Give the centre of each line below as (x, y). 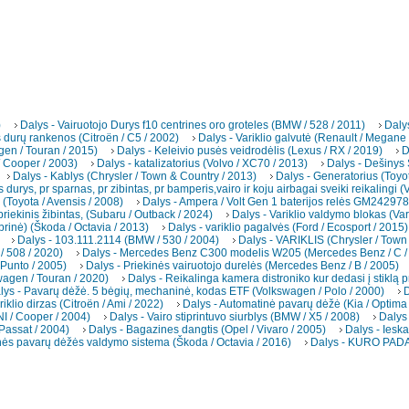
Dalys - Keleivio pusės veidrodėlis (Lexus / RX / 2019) (250, 151)
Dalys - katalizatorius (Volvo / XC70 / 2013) (202, 164)
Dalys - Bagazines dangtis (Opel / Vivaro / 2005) (207, 330)
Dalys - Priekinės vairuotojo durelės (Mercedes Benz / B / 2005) (242, 266)
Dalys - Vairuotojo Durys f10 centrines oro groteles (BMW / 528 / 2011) (193, 126)
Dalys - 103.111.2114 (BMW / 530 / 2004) (118, 241)
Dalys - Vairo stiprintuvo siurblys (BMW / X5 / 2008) (235, 317)
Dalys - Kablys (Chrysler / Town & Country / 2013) (135, 177)
